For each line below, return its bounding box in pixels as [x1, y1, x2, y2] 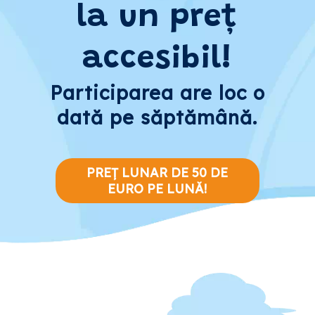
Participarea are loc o [49, 81, 265, 105]
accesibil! [82, 44, 233, 77]
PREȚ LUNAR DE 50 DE [86, 165, 229, 181]
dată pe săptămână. [57, 105, 258, 130]
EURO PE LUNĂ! [108, 181, 207, 197]
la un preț [77, 3, 238, 35]
